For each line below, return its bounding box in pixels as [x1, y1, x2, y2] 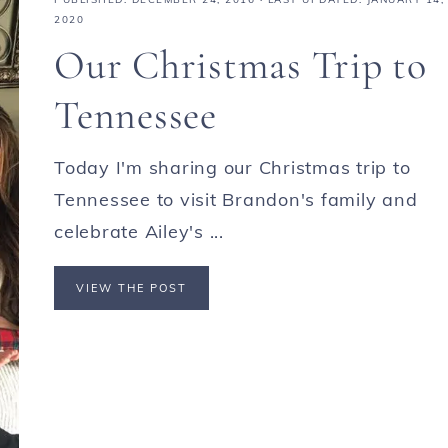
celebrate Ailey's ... [54, 220, 224, 243]
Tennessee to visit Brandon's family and [54, 188, 418, 211]
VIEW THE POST [76, 281, 187, 295]
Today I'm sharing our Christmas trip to [54, 156, 411, 179]
